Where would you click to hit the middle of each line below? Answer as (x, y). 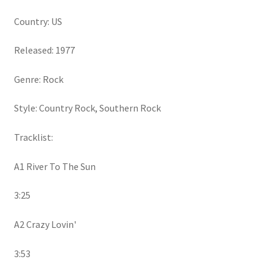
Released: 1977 (44, 50)
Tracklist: (33, 137)
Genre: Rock (38, 79)
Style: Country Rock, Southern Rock (87, 108)
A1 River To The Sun (55, 166)
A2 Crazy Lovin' (45, 225)
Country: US (38, 21)
